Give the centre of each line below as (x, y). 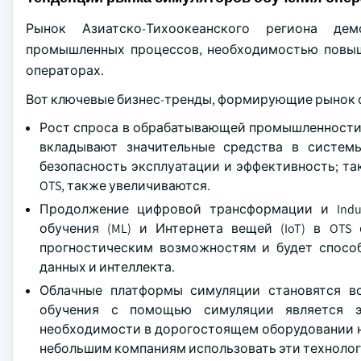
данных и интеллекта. (107, 267)
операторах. (65, 71)
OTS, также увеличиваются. (125, 186)
